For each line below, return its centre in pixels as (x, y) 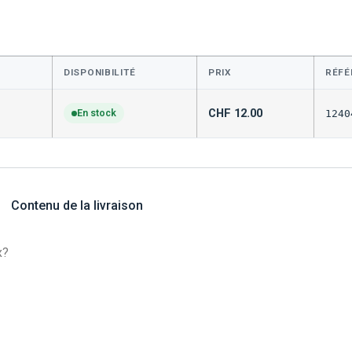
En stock (97, 113)
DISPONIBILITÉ (100, 73)
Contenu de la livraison (77, 206)
